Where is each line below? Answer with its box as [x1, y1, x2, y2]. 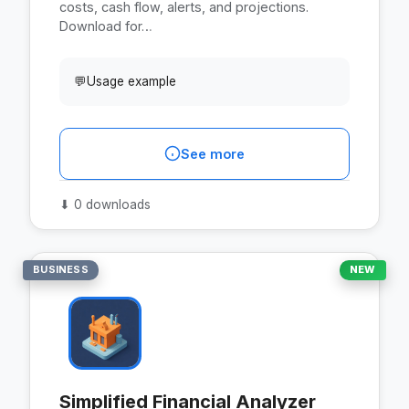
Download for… [59, 17, 152, 34]
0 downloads [70, 196, 151, 212]
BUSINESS [33, 263, 89, 277]
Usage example [87, 73, 176, 89]
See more [181, 145, 245, 162]
